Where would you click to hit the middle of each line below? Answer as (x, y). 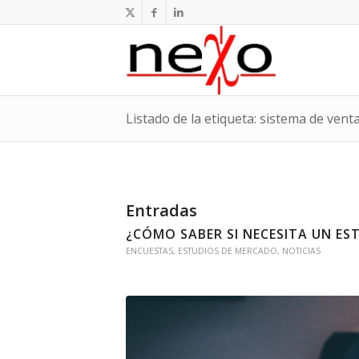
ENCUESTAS (149, 251)
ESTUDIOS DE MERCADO (228, 251)
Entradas (161, 210)
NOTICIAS (301, 251)
